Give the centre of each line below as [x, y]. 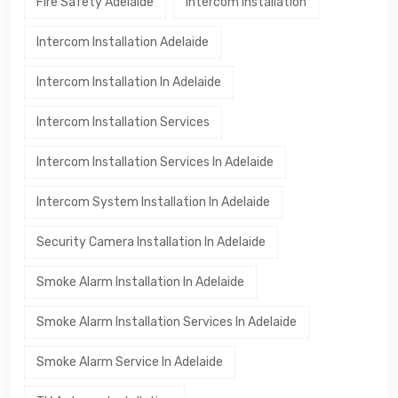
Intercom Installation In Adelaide [129, 82]
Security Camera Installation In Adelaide [151, 242]
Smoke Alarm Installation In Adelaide [140, 282]
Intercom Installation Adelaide [123, 42]
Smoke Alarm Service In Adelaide [130, 362]
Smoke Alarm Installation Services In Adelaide [167, 322]
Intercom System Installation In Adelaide [153, 202]
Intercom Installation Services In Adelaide [155, 162]
